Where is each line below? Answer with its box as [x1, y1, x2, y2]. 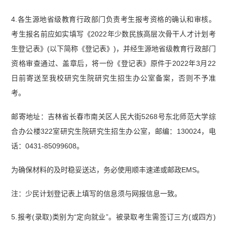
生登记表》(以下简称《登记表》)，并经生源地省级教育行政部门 [11, 44, 216, 53]
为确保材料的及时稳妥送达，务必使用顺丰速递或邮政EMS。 [11, 165, 204, 174]
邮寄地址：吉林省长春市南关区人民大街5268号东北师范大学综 [11, 112, 216, 121]
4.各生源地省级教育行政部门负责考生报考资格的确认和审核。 [11, 15, 216, 23]
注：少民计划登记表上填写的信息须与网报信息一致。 [11, 189, 182, 198]
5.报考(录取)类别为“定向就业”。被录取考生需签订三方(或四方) [11, 213, 216, 221]
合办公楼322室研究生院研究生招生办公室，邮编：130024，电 [11, 127, 216, 135]
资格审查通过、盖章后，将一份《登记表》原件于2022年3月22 [11, 59, 216, 67]
